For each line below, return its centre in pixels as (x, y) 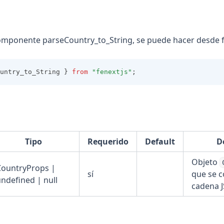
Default (160, 141)
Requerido (108, 141)
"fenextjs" (112, 72)
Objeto (205, 162)
